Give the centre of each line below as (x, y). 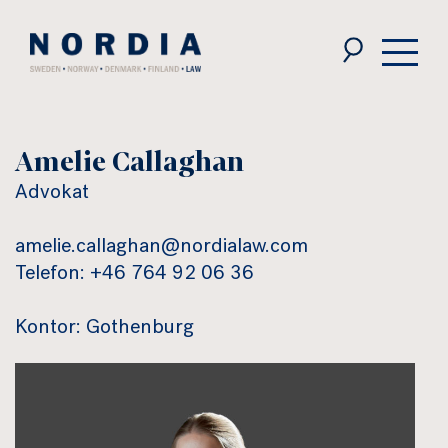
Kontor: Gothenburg (104, 329)
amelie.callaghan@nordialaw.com (161, 248)
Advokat (52, 194)
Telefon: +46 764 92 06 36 (134, 275)
